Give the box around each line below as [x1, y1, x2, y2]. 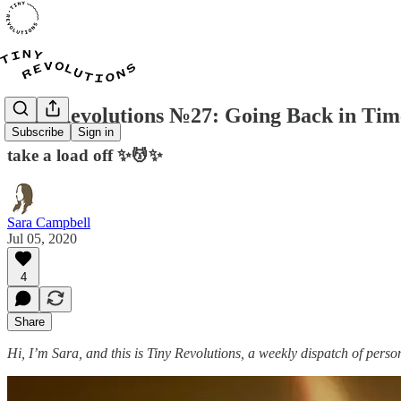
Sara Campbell [7, 214, 90, 230]
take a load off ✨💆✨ [7, 145, 163, 165]
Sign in [78, 125, 114, 140]
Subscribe [12, 125, 64, 140]
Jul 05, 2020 [7, 230, 77, 246]
